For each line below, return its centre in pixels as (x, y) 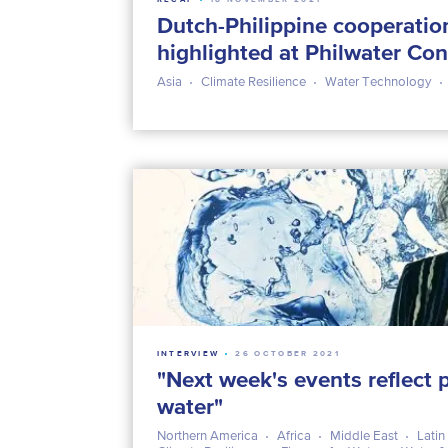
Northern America (207, 435)
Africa (293, 435)
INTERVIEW (188, 353)
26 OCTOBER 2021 (288, 353)
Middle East (363, 435)
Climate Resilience (253, 81)
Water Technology (378, 81)
